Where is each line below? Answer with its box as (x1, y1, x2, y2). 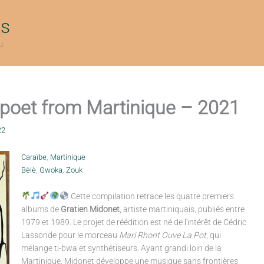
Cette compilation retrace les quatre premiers (68, 192, 234, 201)
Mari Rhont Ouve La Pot (118, 230, 206, 240)
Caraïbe (21, 153, 47, 161)
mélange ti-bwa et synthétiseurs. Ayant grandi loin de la (21, 243, 222, 253)
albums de (21, 204, 61, 214)
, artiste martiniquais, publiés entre (119, 204, 245, 214)
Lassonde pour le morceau (21, 230, 119, 240)
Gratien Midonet (60, 204, 120, 214)
